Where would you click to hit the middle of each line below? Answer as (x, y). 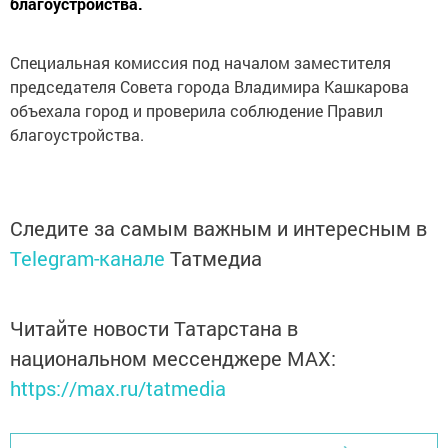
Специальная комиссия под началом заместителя (200, 62)
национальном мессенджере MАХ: (173, 358)
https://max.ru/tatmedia (118, 388)
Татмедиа (216, 258)
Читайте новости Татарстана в (154, 328)
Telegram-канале (87, 258)
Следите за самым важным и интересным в (218, 228)
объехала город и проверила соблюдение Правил (196, 110)
